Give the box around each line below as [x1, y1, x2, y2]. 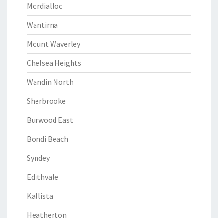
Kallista [27, 191, 53, 200]
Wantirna [27, 20, 58, 30]
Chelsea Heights [27, 58, 81, 68]
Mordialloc [27, 1, 62, 11]
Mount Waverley [27, 39, 80, 49]
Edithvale [27, 172, 58, 182]
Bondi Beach [27, 134, 68, 144]
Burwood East [27, 115, 73, 125]
